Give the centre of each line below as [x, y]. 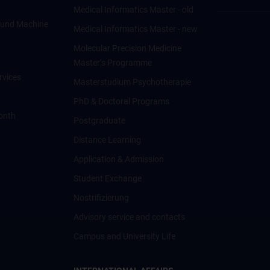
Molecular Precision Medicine [127, 48]
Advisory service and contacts [129, 217]
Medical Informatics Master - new [135, 29]
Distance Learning [107, 140]
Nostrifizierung [101, 198]
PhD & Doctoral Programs [121, 101]
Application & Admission [118, 159]
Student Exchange [107, 178]
